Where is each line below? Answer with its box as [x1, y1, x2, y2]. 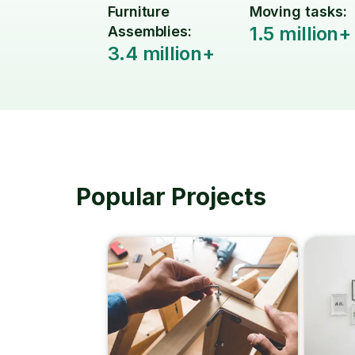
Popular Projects [76, 182, 266, 211]
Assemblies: [108, 23, 193, 40]
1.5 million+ [249, 22, 352, 45]
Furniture [108, 3, 170, 20]
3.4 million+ [108, 42, 215, 65]
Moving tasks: [249, 3, 347, 20]
